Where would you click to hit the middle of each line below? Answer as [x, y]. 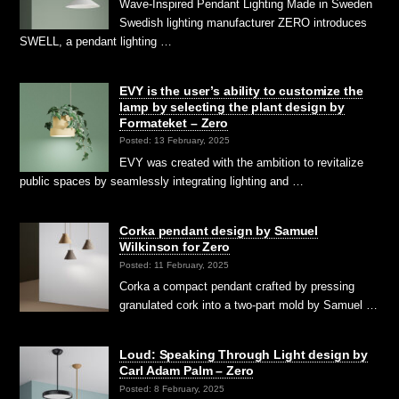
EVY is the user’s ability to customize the [241, 91]
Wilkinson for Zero [175, 247]
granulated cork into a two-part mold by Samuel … [249, 305]
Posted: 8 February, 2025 [172, 388]
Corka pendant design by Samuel [219, 231]
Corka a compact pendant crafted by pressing [237, 287]
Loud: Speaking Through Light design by [244, 355]
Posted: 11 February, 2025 [175, 265]
